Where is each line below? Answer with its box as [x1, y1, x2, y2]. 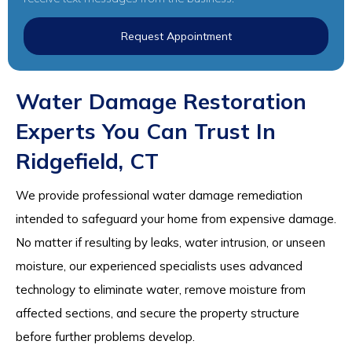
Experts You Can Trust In [16, 116, 276, 145]
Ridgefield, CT [16, 146, 159, 174]
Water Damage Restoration [16, 86, 306, 115]
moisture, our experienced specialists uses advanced [16, 258, 302, 273]
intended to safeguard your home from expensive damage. [16, 211, 336, 226]
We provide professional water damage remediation [16, 187, 302, 203]
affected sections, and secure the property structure [16, 305, 299, 321]
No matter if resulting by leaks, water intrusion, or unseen [16, 234, 325, 250]
